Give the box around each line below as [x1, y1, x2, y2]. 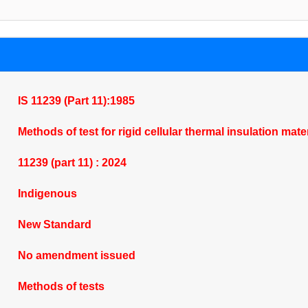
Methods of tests [17, 280, 104, 292]
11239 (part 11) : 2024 [17, 157, 126, 168]
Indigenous [17, 188, 77, 199]
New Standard [17, 219, 91, 230]
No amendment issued [17, 250, 135, 261]
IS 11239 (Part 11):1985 [17, 95, 135, 107]
